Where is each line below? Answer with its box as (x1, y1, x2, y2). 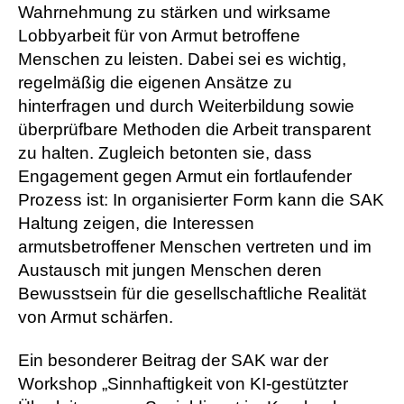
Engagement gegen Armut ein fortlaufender (18, 166, 352, 186)
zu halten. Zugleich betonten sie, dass (18, 142, 312, 162)
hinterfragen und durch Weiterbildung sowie (18, 96, 354, 115)
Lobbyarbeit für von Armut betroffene (18, 25, 300, 45)
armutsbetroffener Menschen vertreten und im (18, 236, 372, 256)
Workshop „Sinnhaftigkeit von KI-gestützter (18, 374, 348, 394)
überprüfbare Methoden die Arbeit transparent (18, 119, 371, 139)
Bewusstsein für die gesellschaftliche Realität (18, 283, 366, 303)
